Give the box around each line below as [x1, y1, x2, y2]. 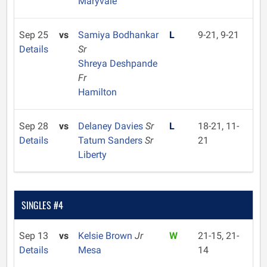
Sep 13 [19, 230, 48, 241]
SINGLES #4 [21, 198, 63, 212]
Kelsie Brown [77, 230, 135, 241]
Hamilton [77, 86, 117, 98]
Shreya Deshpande [77, 58, 157, 69]
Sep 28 [19, 120, 48, 132]
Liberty [77, 149, 107, 160]
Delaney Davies [77, 120, 145, 132]
